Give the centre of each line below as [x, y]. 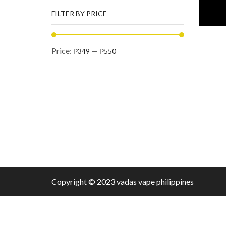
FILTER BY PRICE [79, 13]
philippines [174, 182]
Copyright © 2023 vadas [95, 182]
